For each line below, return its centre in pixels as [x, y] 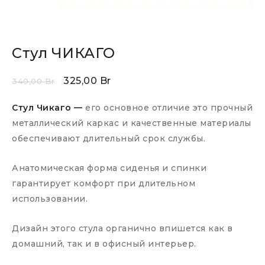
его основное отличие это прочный [167, 108]
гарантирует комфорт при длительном [104, 184]
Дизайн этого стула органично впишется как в [122, 229]
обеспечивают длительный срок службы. [109, 139]
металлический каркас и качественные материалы [132, 123]
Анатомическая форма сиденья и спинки [109, 168]
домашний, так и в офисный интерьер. [104, 244]
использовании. [50, 199]
